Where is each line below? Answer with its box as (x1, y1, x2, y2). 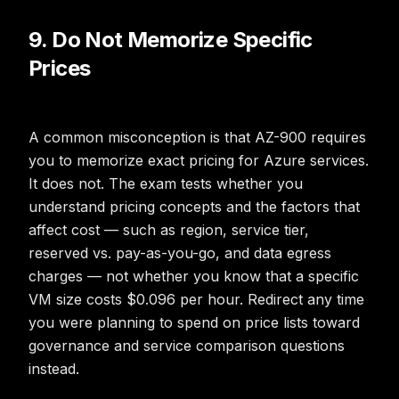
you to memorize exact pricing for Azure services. (28, 151, 369, 169)
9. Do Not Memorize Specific (28, 27, 313, 53)
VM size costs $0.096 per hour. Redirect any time (28, 290, 364, 308)
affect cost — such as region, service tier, (28, 221, 309, 239)
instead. (28, 360, 79, 378)
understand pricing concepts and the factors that (28, 198, 360, 216)
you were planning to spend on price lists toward (28, 313, 360, 331)
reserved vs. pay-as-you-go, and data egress (28, 244, 331, 262)
